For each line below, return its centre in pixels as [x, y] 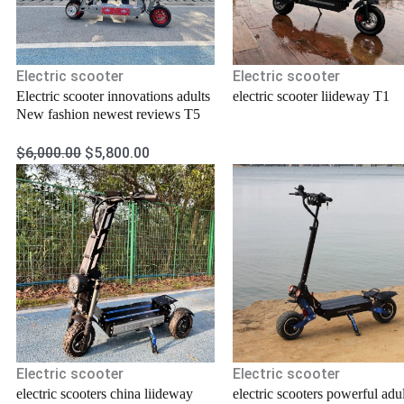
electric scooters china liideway [105, 393]
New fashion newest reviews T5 [109, 115]
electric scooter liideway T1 [311, 96]
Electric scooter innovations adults [114, 96]
